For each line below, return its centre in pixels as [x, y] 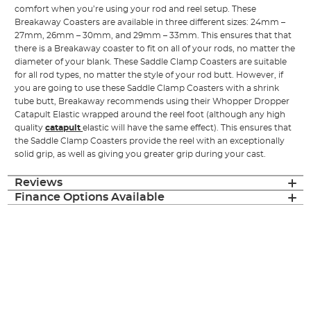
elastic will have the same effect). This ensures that [187, 128]
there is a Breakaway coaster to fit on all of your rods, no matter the [155, 49]
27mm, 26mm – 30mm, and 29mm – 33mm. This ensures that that [153, 36]
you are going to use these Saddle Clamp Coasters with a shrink [147, 89]
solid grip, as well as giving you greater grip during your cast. [141, 154]
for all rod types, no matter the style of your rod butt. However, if [149, 75]
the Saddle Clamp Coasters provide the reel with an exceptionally [150, 141]
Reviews [39, 183]
